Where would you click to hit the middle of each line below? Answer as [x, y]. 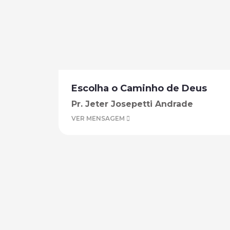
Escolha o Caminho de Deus [139, 88]
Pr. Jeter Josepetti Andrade [132, 104]
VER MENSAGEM [99, 118]
